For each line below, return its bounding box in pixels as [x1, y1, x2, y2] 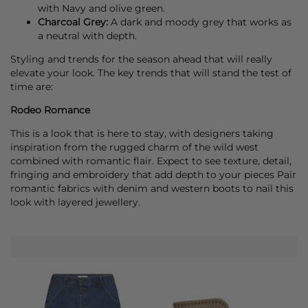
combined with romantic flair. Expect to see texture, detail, [10, 155, 291, 168]
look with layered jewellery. [10, 196, 140, 209]
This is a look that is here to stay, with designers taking [10, 127, 274, 140]
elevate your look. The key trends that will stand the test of [10, 66, 291, 79]
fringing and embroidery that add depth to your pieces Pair [10, 168, 296, 181]
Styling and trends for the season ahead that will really [10, 52, 272, 65]
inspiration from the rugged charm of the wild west [10, 141, 258, 154]
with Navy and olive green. [38, 1, 165, 14]
